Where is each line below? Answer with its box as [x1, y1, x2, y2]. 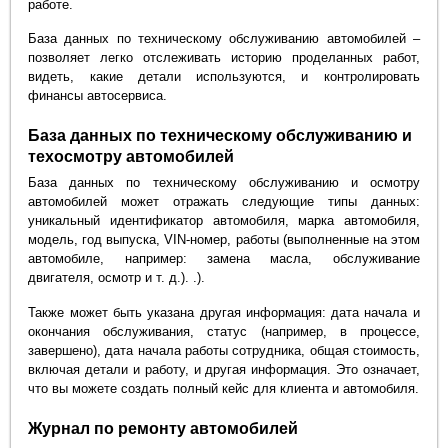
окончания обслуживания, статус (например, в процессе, [28, 323, 420, 339]
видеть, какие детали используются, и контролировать [28, 69, 420, 85]
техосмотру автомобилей [28, 148, 235, 166]
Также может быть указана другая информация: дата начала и [28, 304, 420, 320]
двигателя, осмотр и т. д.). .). [28, 270, 206, 286]
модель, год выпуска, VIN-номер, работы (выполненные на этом [28, 232, 420, 248]
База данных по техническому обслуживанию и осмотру [28, 175, 420, 191]
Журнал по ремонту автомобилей [28, 419, 299, 437]
